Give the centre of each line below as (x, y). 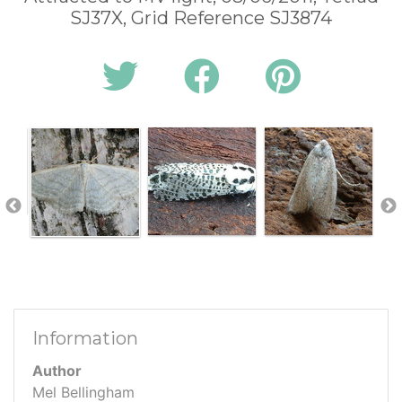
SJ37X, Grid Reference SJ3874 (201, 17)
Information (85, 338)
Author (57, 370)
